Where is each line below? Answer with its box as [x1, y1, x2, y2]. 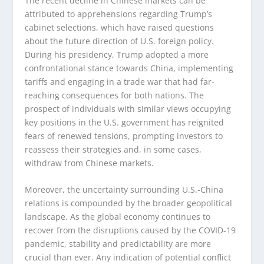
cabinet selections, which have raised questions [25, 22, 214, 34]
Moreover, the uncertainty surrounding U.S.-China [25, 184, 224, 196]
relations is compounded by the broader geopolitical [25, 197, 233, 209]
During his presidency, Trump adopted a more [25, 49, 209, 61]
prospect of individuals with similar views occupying [25, 103, 232, 115]
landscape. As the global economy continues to [25, 211, 211, 223]
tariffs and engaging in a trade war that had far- [25, 76, 215, 88]
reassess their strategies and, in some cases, [25, 144, 202, 156]
